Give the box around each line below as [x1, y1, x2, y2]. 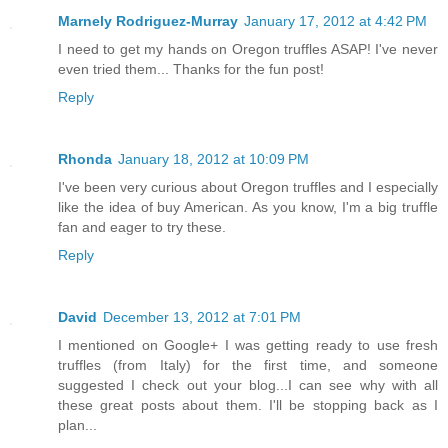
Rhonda [58, 151, 112, 168]
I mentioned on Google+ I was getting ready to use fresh [58, 337, 438, 354]
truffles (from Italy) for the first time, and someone [58, 357, 438, 374]
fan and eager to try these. [58, 219, 226, 236]
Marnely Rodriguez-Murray [58, 13, 238, 30]
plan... [58, 417, 97, 434]
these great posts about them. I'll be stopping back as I [58, 397, 438, 414]
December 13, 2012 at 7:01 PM [103, 309, 301, 326]
